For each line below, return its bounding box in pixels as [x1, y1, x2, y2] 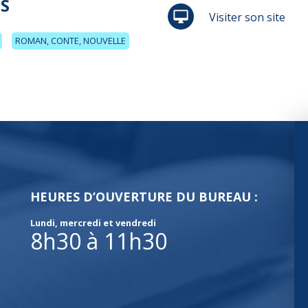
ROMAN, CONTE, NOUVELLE [15, 34, 126, 47]
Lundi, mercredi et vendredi [30, 216, 156, 229]
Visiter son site [209, 9, 285, 25]
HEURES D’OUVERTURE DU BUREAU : [30, 188, 258, 205]
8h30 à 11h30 [30, 225, 167, 256]
